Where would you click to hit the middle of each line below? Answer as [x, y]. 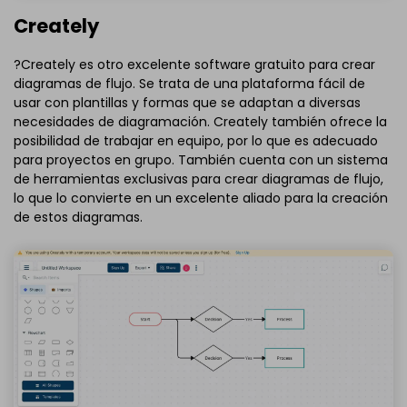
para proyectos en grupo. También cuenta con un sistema [201, 159]
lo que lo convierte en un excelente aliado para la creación [201, 198]
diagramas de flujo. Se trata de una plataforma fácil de [189, 83]
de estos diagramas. [78, 217]
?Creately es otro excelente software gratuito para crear [194, 64]
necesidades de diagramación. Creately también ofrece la [200, 121]
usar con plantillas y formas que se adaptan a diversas [187, 102]
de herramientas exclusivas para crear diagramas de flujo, [199, 179]
